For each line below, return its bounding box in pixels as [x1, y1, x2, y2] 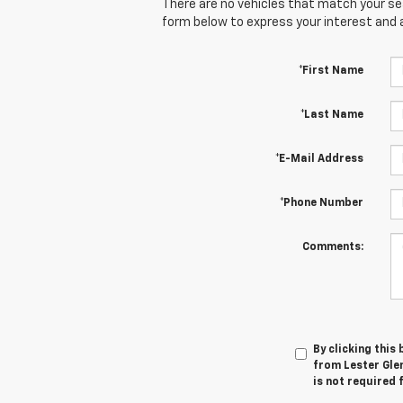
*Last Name [300, 109, 363, 121]
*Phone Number [279, 197, 363, 209]
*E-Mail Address [274, 153, 363, 165]
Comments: [301, 241, 363, 253]
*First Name [298, 65, 363, 76]
